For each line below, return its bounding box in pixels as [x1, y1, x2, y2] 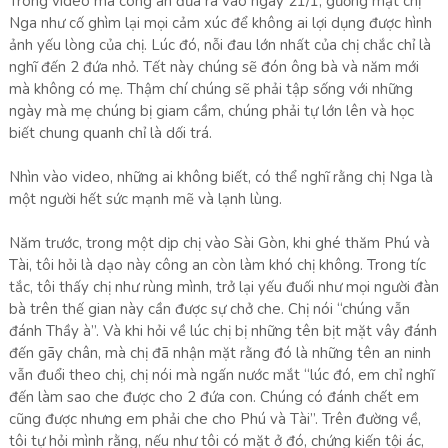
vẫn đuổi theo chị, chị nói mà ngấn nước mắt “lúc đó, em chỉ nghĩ [8, 365, 434, 385]
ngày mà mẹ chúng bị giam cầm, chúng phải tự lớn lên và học [8, 101, 414, 121]
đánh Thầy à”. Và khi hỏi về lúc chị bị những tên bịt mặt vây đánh [8, 321, 437, 341]
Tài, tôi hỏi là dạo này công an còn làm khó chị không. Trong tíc [8, 255, 426, 275]
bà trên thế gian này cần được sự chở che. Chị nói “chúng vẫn [8, 299, 410, 319]
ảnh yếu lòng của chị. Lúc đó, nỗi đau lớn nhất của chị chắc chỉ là [8, 35, 431, 55]
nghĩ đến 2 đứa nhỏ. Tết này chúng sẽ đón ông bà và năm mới [8, 57, 419, 77]
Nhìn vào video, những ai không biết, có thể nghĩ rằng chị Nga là [8, 167, 433, 187]
